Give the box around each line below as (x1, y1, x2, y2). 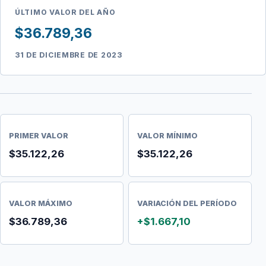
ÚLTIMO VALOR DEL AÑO (15, 8, 116, 17)
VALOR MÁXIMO (9, 198, 72, 208)
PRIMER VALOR (9, 131, 68, 140)
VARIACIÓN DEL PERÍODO (137, 198, 237, 208)
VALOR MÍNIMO (137, 131, 198, 140)
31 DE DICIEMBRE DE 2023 (15, 50, 122, 59)
